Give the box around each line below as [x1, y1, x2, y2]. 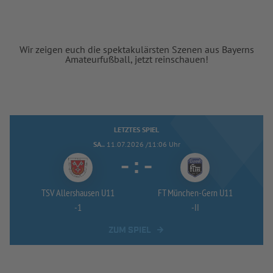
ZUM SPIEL [108, 224, 151, 236]
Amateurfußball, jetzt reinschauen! [65, 52, 208, 65]
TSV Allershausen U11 [41, 186, 115, 199]
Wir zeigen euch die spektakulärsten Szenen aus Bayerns [19, 43, 254, 55]
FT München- [157, 186, 202, 199]
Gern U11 [201, 186, 233, 199]
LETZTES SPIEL [114, 124, 159, 134]
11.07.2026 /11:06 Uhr [106, 139, 180, 149]
